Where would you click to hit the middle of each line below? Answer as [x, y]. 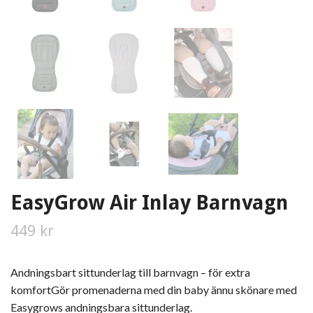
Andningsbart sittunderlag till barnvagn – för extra [130, 272]
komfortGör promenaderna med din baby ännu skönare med [154, 290]
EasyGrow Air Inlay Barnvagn [150, 203]
